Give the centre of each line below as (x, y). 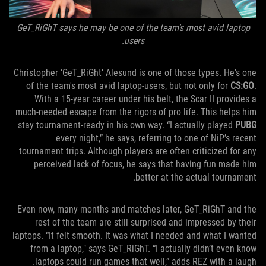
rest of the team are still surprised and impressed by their (146, 223)
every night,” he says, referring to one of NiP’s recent (156, 138)
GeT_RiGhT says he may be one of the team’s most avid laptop (133, 28)
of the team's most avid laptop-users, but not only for (128, 86)
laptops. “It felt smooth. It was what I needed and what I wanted (134, 236)
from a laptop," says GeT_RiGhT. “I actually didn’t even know (143, 249)
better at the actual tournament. (196, 178)
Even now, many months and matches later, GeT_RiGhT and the (137, 210)
